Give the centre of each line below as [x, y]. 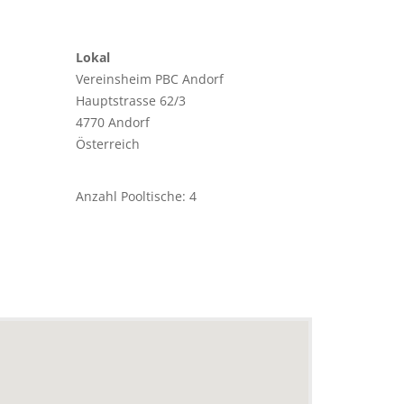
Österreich [107, 144]
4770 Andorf [112, 123]
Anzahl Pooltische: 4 [136, 197]
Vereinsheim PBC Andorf [149, 79]
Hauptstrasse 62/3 [130, 101]
